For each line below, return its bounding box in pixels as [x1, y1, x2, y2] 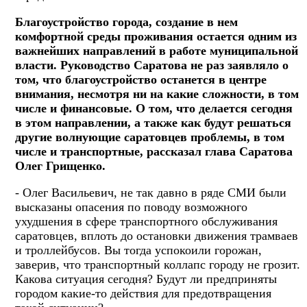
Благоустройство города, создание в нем [15, 14, 238, 29]
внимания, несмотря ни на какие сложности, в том [15, 86, 299, 101]
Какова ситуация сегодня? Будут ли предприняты [15, 271, 277, 286]
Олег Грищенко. [15, 158, 106, 173]
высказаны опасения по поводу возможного [15, 199, 247, 214]
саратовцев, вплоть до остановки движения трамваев [15, 228, 298, 243]
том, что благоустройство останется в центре [15, 72, 267, 86]
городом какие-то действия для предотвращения [15, 286, 271, 300]
